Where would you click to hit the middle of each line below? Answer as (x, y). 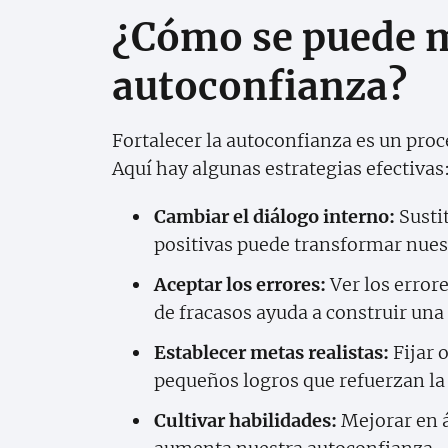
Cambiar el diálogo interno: (274, 216)
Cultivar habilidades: (245, 420)
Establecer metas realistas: (271, 352)
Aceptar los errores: (240, 284)
